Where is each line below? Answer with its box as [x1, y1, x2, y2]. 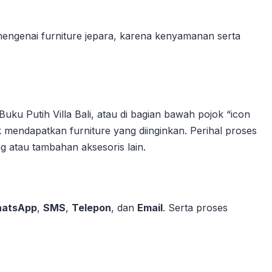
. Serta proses [163, 201, 228, 214]
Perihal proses [190, 124, 257, 137]
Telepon [72, 201, 111, 214]
